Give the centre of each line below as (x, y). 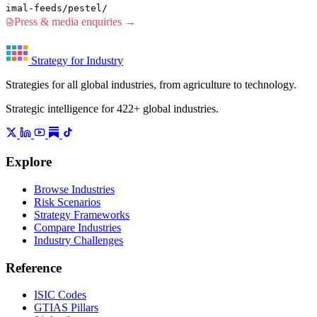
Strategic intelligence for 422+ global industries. (112, 109)
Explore (29, 162)
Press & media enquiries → (75, 22)
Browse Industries (74, 189)
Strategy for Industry (77, 61)
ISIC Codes (60, 295)
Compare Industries (77, 227)
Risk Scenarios (67, 202)
